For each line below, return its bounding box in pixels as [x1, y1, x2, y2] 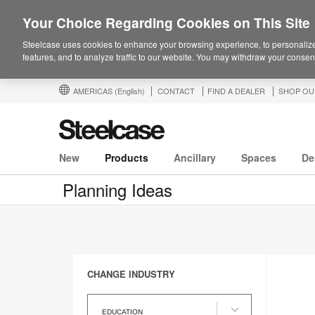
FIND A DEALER [207, 85, 265, 96]
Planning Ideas [63, 177, 172, 202]
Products [105, 150, 148, 165]
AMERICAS [73, 85, 115, 96]
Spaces [241, 150, 276, 165]
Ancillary [174, 150, 216, 165]
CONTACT [157, 85, 195, 96]
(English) [115, 85, 145, 96]
